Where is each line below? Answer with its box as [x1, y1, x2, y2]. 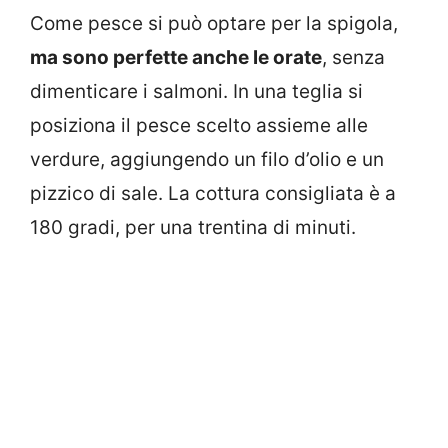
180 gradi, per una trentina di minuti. [30, 215, 356, 239]
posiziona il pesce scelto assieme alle [30, 113, 368, 137]
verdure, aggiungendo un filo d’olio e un [30, 147, 384, 171]
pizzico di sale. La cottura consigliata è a [30, 181, 396, 205]
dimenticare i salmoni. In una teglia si [30, 79, 363, 103]
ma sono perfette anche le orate [30, 45, 322, 69]
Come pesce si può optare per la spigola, [30, 11, 398, 35]
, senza [322, 45, 385, 69]
